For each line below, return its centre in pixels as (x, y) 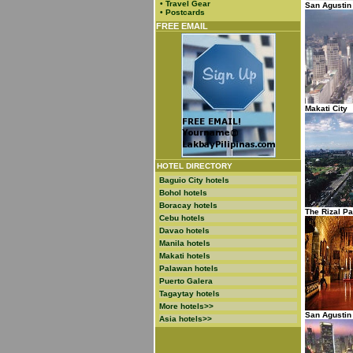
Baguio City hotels (194, 180)
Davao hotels (184, 230)
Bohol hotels (183, 193)
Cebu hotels (182, 218)
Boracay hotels (188, 205)
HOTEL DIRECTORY (195, 166)
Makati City (326, 108)
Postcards (185, 12)
